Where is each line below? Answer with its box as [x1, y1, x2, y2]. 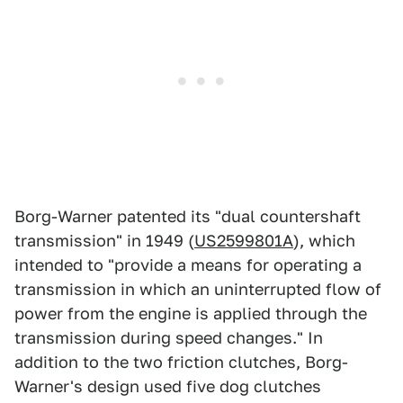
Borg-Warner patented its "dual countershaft [14, 207, 361, 227]
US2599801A [194, 231, 293, 251]
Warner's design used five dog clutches [14, 377, 321, 397]
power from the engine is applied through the [14, 304, 367, 324]
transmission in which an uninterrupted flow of [14, 280, 381, 300]
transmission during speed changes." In [14, 328, 323, 348]
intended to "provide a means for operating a [14, 255, 362, 275]
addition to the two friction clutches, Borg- [14, 353, 348, 372]
